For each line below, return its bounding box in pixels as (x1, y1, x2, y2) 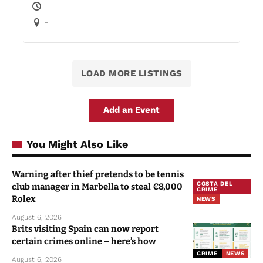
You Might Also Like (26, 138, 128, 151)
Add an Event (103, 104, 160, 116)
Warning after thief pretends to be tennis (12, 169, 184, 180)
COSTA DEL (197, 180, 233, 187)
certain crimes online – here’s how (12, 236, 156, 247)
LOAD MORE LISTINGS (80, 68, 183, 79)
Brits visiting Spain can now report (12, 224, 159, 235)
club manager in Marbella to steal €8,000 (12, 181, 183, 193)
